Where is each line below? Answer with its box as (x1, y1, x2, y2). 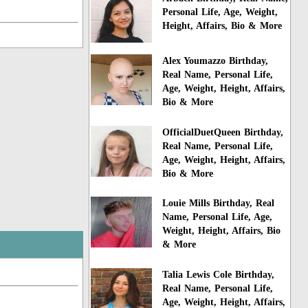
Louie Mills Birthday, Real (162, 198, 275, 209)
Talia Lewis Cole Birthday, (162, 269, 275, 280)
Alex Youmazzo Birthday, (162, 55, 269, 66)
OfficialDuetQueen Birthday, (162, 126, 284, 137)
